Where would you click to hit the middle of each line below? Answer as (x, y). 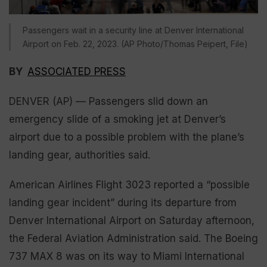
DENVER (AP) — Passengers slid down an (108, 101)
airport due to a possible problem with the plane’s (127, 137)
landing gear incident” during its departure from (123, 202)
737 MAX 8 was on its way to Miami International (127, 256)
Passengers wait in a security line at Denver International (133, 30)
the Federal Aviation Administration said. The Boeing (133, 238)
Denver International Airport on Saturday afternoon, (132, 220)
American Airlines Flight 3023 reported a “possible (129, 184)
